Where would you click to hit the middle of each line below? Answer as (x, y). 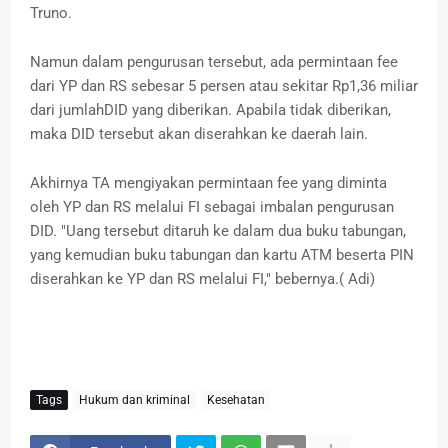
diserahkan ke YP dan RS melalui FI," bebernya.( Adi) (204, 279)
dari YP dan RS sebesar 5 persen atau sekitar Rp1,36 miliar (224, 86)
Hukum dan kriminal (134, 399)
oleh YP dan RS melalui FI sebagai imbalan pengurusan (212, 207)
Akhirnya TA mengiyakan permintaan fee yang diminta (208, 183)
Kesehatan (236, 399)
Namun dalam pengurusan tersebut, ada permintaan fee (214, 62)
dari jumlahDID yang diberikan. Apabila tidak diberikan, (210, 110)
